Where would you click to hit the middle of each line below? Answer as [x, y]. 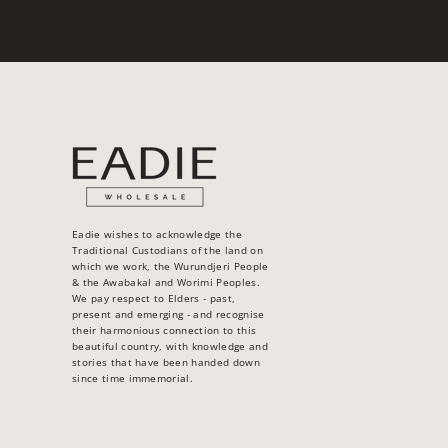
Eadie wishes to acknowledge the [157, 234]
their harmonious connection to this [164, 330]
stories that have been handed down [166, 362]
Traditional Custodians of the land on [167, 250]
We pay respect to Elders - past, [154, 298]
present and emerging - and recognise [168, 314]
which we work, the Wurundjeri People [170, 266]
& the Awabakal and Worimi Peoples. [166, 282]
